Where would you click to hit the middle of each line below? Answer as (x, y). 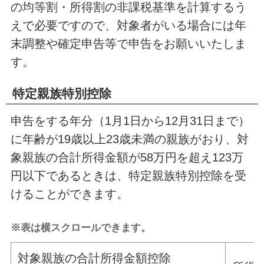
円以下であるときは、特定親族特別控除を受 (128, 176)
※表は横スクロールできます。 (80, 228)
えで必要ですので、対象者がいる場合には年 (128, 26)
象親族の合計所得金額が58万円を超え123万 (127, 158)
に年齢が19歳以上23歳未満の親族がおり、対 (129, 139)
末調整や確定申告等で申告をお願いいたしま (128, 44)
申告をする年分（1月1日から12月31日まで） (130, 121)
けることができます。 (69, 194)
